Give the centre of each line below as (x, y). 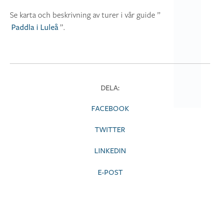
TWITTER (110, 130)
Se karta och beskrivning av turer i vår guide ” (85, 15)
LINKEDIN (110, 151)
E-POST (110, 172)
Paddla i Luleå (35, 28)
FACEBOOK (110, 109)
